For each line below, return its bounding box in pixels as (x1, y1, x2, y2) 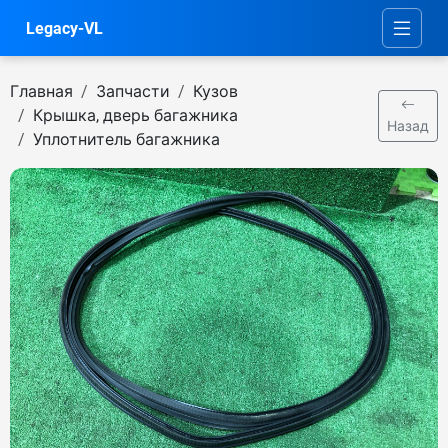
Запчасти (96, 82, 170, 101)
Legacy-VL (26, 18, 103, 38)
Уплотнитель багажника (33, 130, 220, 149)
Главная (10, 82, 73, 101)
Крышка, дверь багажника (33, 106, 238, 125)
